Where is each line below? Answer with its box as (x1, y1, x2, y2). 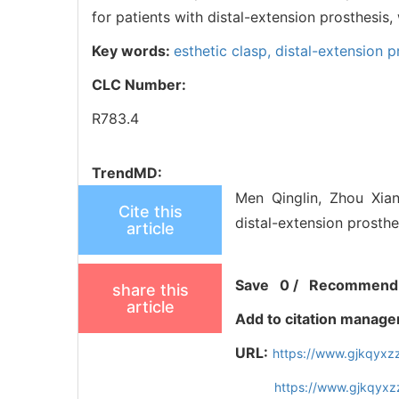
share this (111, 280, 189, 299)
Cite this (118, 201, 183, 221)
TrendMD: (92, 163, 162, 182)
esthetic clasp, (174, 41, 275, 60)
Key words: (92, 41, 174, 60)
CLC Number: (92, 75, 190, 94)
